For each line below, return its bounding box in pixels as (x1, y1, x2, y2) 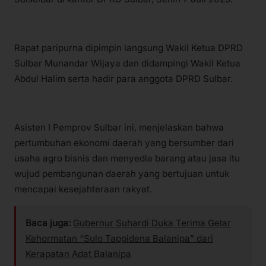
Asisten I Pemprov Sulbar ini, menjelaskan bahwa (14, 122, 224, 134)
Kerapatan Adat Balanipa (26, 248, 131, 260)
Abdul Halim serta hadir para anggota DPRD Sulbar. (14, 72, 233, 84)
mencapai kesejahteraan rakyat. (14, 183, 152, 195)
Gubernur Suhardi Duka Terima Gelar (73, 217, 231, 229)
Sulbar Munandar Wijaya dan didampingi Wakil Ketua (14, 57, 240, 69)
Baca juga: (26, 217, 71, 229)
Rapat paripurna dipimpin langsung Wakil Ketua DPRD (14, 42, 243, 53)
